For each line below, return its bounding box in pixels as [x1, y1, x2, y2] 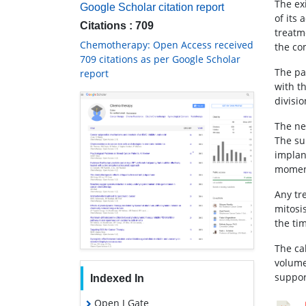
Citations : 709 [80, 20, 154, 32]
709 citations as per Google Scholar [80, 53, 240, 66]
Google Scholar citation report [80, 1, 224, 14]
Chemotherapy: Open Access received [80, 38, 253, 52]
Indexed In [89, 273, 144, 285]
